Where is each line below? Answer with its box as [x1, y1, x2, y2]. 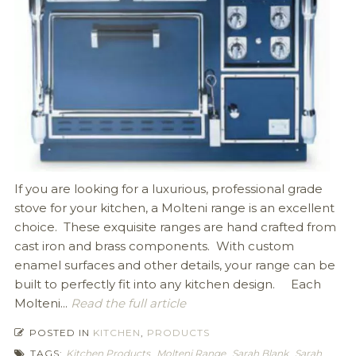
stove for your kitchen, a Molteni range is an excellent [14, 200, 335, 215]
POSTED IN [25, 327, 93, 339]
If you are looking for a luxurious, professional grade [14, 181, 323, 196]
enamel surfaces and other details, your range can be [14, 257, 335, 273]
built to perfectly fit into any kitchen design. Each [14, 277, 321, 292]
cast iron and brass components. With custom [14, 238, 294, 253]
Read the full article [67, 296, 186, 311]
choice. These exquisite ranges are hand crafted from [14, 219, 336, 234]
